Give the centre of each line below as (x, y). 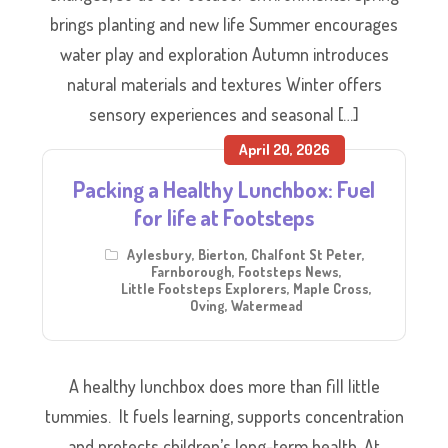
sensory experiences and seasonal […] (224, 113)
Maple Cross (330, 288)
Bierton (221, 254)
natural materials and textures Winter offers (224, 83)
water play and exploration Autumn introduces (224, 53)
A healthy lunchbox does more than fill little (224, 385)
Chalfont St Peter (306, 254)
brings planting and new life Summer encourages (224, 23)
